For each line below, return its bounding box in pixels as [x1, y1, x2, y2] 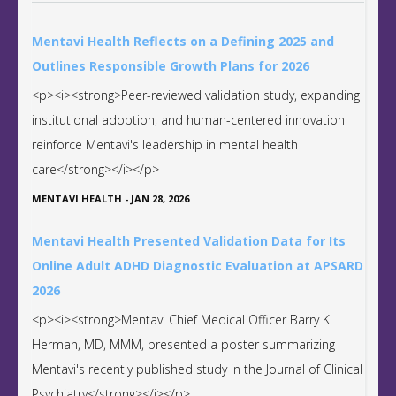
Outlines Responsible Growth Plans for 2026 [32, 57, 309, 74]
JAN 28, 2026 [131, 191, 189, 205]
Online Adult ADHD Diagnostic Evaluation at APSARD [32, 256, 363, 274]
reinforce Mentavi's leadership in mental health [32, 135, 298, 153]
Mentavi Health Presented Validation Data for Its [32, 232, 346, 249]
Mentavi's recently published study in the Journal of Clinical [32, 360, 362, 377]
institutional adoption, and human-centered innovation [32, 110, 345, 128]
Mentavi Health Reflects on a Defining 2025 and [32, 32, 334, 49]
